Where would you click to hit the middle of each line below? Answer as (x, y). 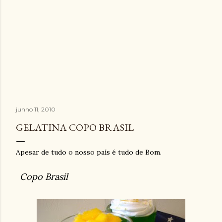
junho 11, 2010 (36, 109)
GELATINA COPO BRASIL (75, 127)
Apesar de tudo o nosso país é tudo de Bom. (89, 152)
